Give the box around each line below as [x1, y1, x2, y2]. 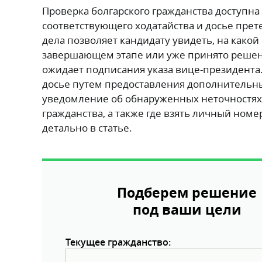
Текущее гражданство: [65, 235, 171, 249]
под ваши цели [132, 200, 242, 219]
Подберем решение [117, 183, 257, 202]
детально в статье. [42, 120, 132, 135]
